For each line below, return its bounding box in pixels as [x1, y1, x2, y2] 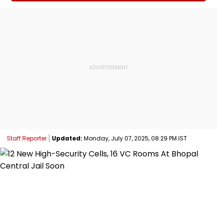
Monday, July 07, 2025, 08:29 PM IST [82, 134, 187, 142]
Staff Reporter [7, 134, 46, 142]
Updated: [52, 134, 82, 142]
